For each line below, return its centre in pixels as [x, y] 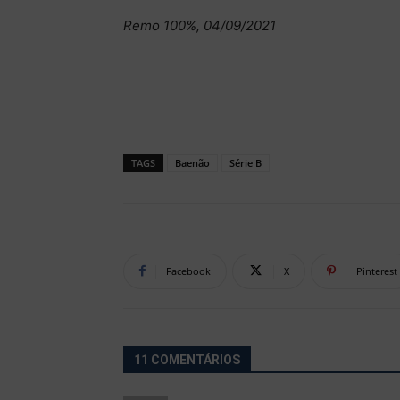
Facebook [188, 271]
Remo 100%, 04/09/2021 [200, 25]
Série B [246, 162]
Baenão [192, 162]
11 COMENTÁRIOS [187, 359]
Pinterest [377, 271]
